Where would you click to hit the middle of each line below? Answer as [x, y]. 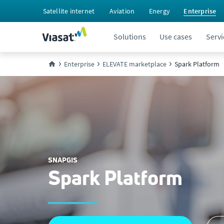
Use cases [176, 36]
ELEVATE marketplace [134, 64]
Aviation [122, 11]
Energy [159, 11]
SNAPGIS [63, 160]
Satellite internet [69, 11]
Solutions [129, 36]
